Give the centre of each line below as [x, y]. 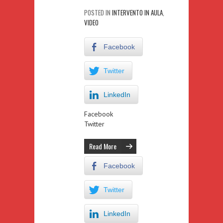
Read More [103, 146]
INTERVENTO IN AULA [137, 12]
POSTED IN [98, 12]
